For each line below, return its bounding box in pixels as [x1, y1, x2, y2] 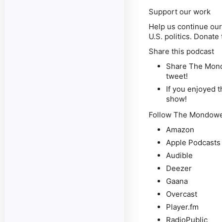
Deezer [166, 164, 192, 173]
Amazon [166, 125, 195, 134]
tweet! [166, 71, 188, 81]
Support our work [149, 7, 211, 16]
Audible [166, 151, 193, 160]
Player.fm [166, 202, 199, 212]
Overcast [166, 189, 198, 199]
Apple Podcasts [166, 138, 221, 147]
